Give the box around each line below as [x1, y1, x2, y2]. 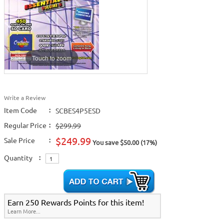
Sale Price [4, 135, 35, 144]
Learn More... [7, 207, 40, 215]
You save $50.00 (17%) [91, 138, 157, 146]
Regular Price [4, 120, 46, 129]
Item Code [4, 105, 37, 114]
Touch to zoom [32, 53, 71, 62]
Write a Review [4, 93, 45, 101]
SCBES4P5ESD [55, 106, 100, 115]
